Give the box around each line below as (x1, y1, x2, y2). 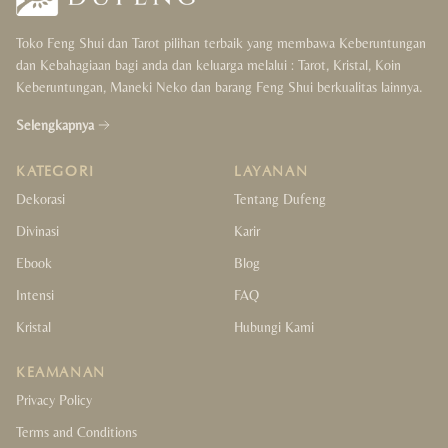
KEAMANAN (16, 365, 106, 382)
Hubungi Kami (234, 319, 314, 336)
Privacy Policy (16, 392, 92, 409)
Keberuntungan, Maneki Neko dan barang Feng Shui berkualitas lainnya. (16, 79, 423, 96)
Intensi (16, 287, 54, 304)
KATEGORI (16, 164, 95, 181)
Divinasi (16, 223, 59, 240)
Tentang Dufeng (234, 191, 326, 208)
